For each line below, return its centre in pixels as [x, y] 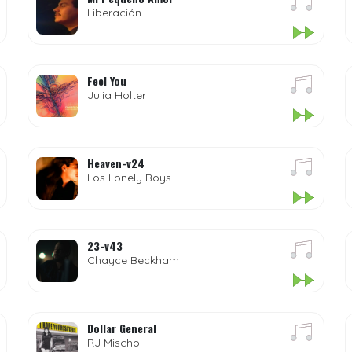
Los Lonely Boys [129, 178]
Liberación [114, 13]
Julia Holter [116, 95]
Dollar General [121, 328]
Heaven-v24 [115, 163]
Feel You [106, 81]
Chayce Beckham [133, 260]
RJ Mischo [113, 343]
